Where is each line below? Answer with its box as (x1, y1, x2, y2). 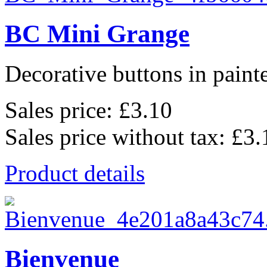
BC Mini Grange (5, 20, 190, 48)
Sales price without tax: (5, 124, 231, 150)
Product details (5, 160, 145, 187)
